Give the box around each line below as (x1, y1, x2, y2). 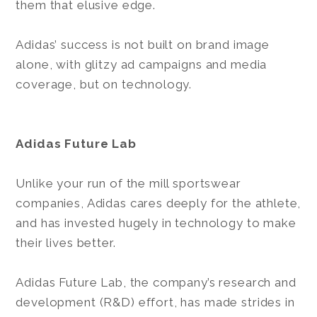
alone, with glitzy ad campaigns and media (16, 57, 267, 71)
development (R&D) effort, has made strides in (16, 294, 295, 309)
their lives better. (16, 235, 120, 250)
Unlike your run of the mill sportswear (16, 175, 241, 190)
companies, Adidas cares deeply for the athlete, (16, 195, 301, 210)
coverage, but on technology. (16, 76, 192, 91)
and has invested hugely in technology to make (16, 215, 296, 230)
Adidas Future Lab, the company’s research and (16, 275, 296, 289)
